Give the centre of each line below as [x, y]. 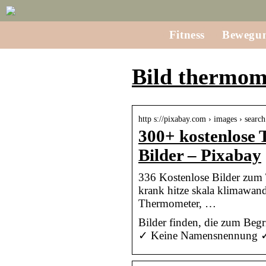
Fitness [187, 35]
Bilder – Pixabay [200, 155]
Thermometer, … [177, 203]
